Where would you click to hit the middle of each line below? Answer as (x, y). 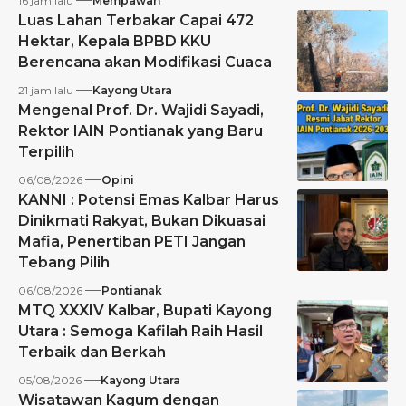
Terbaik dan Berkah (92, 352)
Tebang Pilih (64, 262)
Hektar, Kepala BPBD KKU (115, 41)
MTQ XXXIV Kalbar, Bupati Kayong (145, 310)
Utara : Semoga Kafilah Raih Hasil (140, 331)
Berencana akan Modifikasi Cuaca (145, 62)
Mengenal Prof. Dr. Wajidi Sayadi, (141, 110)
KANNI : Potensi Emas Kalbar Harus (149, 199)
